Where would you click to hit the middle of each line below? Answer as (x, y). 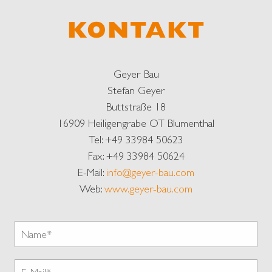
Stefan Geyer (136, 90)
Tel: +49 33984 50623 (136, 139)
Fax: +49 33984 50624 (136, 155)
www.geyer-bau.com (148, 188)
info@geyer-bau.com (150, 172)
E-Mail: (92, 172)
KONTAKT (136, 29)
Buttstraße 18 (136, 106)
